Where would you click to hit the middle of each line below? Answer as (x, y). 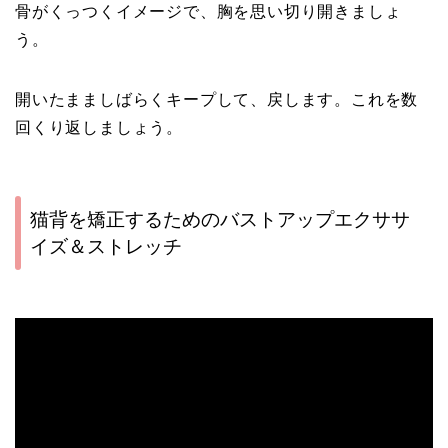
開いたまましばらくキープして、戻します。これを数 (217, 99)
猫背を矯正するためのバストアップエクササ (220, 220)
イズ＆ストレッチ (106, 247)
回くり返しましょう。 (99, 127)
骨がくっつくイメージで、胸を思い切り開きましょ (208, 11)
